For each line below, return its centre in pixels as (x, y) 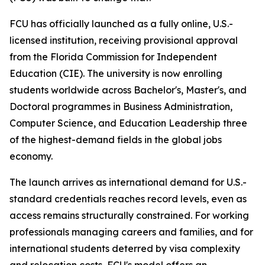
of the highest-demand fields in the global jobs (116, 140)
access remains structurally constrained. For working (129, 216)
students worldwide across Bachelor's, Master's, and (128, 90)
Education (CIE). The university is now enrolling (116, 74)
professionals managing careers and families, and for (131, 232)
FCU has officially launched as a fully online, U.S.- (121, 24)
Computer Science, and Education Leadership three (128, 123)
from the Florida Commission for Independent (113, 57)
